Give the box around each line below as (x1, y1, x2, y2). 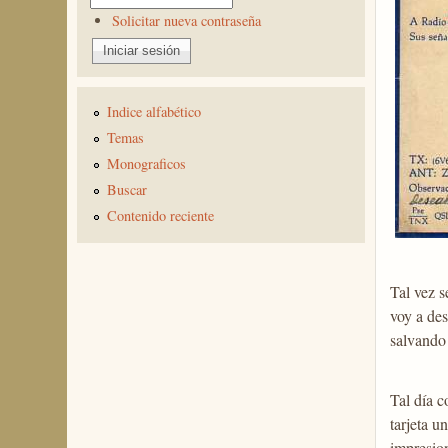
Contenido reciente (107, 205, 215, 225)
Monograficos (107, 154, 187, 174)
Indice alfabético (107, 102, 202, 122)
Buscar (107, 180, 148, 200)
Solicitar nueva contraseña (111, 11, 261, 30)
